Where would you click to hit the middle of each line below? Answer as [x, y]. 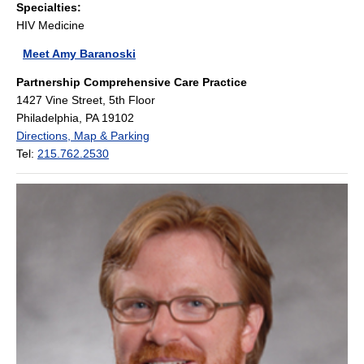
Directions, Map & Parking [83, 135]
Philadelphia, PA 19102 [75, 117]
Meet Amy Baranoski [79, 53]
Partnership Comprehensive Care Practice [132, 82]
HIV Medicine [50, 25]
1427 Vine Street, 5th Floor [86, 100]
